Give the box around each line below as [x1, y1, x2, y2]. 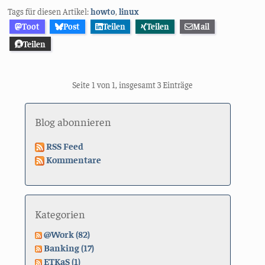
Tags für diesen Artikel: [8, 6, 91, 17]
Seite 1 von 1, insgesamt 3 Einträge [72, 79, 193, 91]
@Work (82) [44, 227, 91, 240]
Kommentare [46, 153, 102, 165]
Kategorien [35, 206, 86, 221]
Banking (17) [44, 241, 95, 253]
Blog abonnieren [35, 115, 112, 129]
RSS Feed [46, 139, 84, 151]
